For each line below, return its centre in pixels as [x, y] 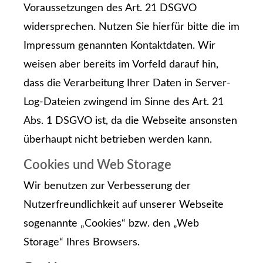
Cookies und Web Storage [97, 166]
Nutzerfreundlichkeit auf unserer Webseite [124, 205]
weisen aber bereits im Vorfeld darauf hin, [121, 64]
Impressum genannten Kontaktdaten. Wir [119, 45]
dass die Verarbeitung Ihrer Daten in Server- [127, 83]
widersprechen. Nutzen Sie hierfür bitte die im [131, 27]
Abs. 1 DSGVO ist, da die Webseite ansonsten [130, 121]
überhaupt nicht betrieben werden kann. [118, 139]
